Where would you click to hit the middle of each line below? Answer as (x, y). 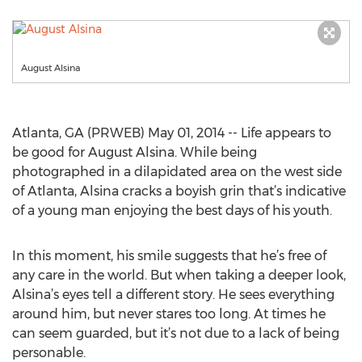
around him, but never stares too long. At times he (169, 314)
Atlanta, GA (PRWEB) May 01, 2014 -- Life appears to (172, 133)
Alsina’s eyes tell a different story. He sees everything (173, 295)
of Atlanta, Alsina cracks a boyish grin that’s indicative (179, 191)
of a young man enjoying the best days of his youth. (172, 210)
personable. (49, 353)
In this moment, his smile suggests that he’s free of (169, 256)
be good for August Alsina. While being (135, 152)
